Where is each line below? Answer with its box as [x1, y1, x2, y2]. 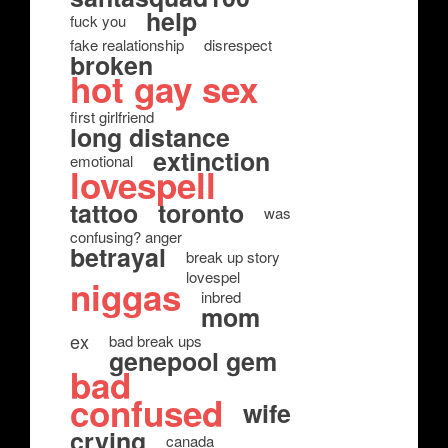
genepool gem [109, 343, 277, 379]
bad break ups [109, 330, 202, 351]
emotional [70, 150, 133, 171]
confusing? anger [70, 226, 182, 247]
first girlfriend [70, 106, 154, 127]
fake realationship [70, 34, 184, 55]
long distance [70, 119, 230, 155]
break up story [186, 246, 280, 267]
